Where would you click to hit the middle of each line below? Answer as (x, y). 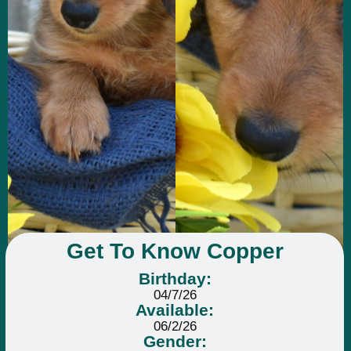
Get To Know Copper (175, 251)
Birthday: (175, 278)
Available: (175, 309)
